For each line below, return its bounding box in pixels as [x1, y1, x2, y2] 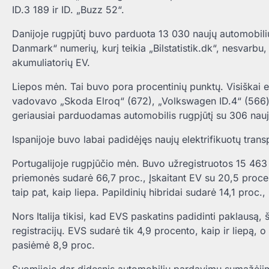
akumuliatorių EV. [12, 56, 90, 69]
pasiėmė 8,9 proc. [12, 239, 95, 252]
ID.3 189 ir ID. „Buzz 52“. [12, 4, 124, 16]
